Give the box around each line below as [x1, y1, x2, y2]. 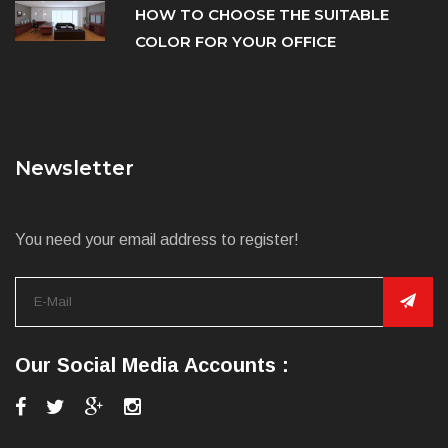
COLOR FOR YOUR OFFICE [135, 31, 336, 51]
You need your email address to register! [15, 230, 299, 248]
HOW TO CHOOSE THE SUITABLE [135, 4, 389, 24]
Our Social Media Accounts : [15, 353, 289, 376]
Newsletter [15, 155, 134, 180]
